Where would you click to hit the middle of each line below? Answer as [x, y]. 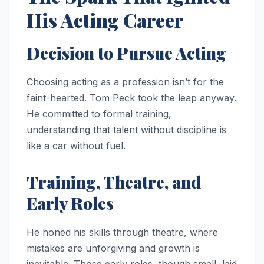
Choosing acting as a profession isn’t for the [125, 82]
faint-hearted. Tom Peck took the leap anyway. [131, 98]
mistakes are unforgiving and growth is [113, 248]
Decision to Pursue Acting [126, 52]
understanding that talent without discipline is [126, 129]
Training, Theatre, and [114, 181]
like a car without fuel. [76, 145]
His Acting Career [105, 20]
